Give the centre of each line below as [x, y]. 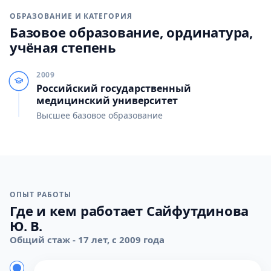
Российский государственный [114, 88]
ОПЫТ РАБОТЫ [41, 194]
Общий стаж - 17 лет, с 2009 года [87, 240]
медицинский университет [107, 100]
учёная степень [63, 47]
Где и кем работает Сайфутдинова [129, 211]
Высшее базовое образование [100, 115]
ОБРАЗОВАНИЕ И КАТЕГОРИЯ [71, 16]
